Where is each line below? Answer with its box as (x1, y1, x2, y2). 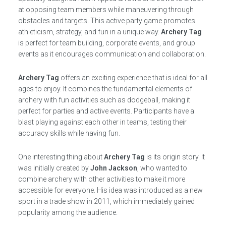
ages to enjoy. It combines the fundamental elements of (18, 84, 192, 93)
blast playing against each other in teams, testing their (18, 118, 187, 126)
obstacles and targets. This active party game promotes (18, 16, 195, 25)
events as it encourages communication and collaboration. (18, 49, 206, 58)
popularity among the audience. (18, 208, 118, 216)
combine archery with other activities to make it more (18, 175, 185, 183)
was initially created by (18, 163, 90, 172)
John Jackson (90, 163, 137, 172)
